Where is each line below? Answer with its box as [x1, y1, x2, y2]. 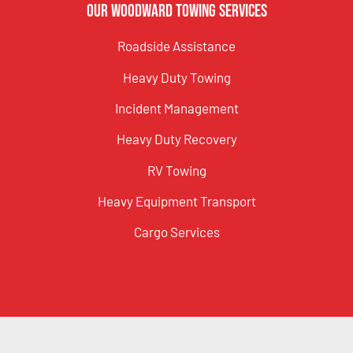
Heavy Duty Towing [122, 69, 231, 85]
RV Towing [147, 162, 206, 178]
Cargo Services [133, 224, 220, 240]
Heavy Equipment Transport [97, 193, 256, 210]
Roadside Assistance [117, 38, 236, 54]
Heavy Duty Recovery [116, 131, 237, 147]
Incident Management [114, 99, 239, 116]
